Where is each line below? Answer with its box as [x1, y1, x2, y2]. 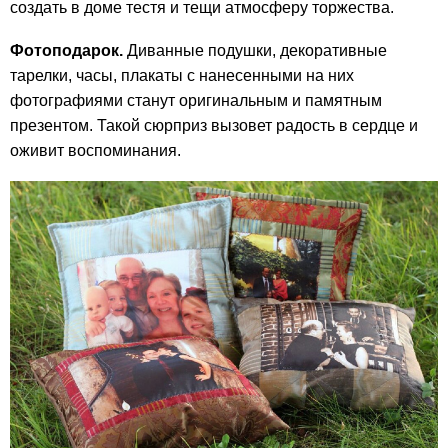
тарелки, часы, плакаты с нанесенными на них [10, 66, 354, 84]
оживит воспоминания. [10, 141, 181, 159]
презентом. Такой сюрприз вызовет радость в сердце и [10, 116, 418, 134]
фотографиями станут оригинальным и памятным [10, 91, 382, 109]
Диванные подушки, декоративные [123, 41, 387, 59]
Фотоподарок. [10, 41, 123, 59]
